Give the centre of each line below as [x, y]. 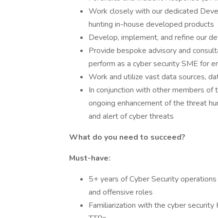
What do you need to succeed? [127, 137]
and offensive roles [121, 192]
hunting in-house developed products [151, 24]
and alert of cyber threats [131, 116]
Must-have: [90, 158]
